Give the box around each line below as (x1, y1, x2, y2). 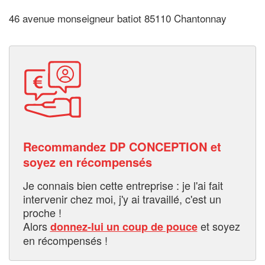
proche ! (22, 204, 62, 220)
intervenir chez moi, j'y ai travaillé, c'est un (22, 190, 221, 206)
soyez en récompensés (22, 153, 152, 170)
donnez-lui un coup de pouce (50, 218, 198, 234)
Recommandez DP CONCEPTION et (22, 137, 221, 155)
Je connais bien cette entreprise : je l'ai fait (22, 177, 223, 193)
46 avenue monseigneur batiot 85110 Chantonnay (9, 11, 227, 26)
